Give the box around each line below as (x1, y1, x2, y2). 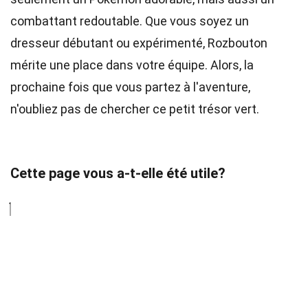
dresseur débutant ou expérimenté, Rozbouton (10, 36, 267, 50)
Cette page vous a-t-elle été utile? (10, 165, 225, 181)
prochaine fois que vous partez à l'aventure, (10, 80, 250, 94)
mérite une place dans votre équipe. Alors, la (10, 58, 254, 72)
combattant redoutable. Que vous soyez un (10, 14, 249, 28)
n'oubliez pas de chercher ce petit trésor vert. (10, 102, 259, 116)
